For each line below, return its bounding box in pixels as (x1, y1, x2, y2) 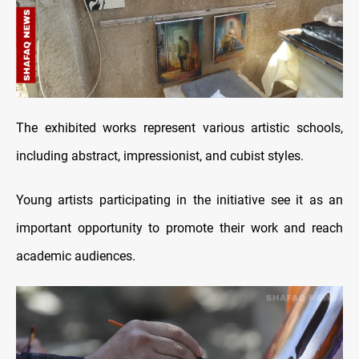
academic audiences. (16, 248, 135, 264)
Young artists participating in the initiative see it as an (16, 192, 343, 208)
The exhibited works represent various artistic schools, (16, 119, 343, 135)
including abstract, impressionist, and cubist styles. (16, 147, 304, 163)
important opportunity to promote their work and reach (16, 220, 343, 236)
